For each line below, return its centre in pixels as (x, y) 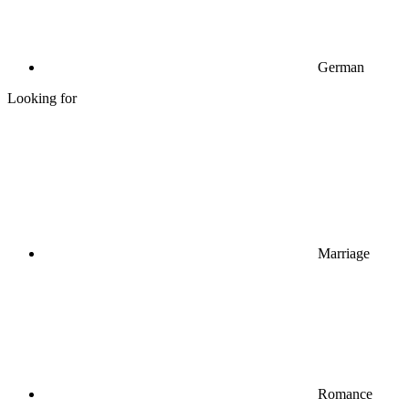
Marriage (344, 253)
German (341, 67)
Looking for (42, 98)
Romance (345, 393)
